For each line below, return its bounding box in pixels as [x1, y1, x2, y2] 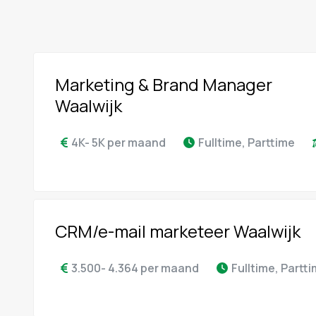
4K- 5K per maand [71, 135, 166, 150]
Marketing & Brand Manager [54, 73, 272, 96]
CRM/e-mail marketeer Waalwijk [54, 219, 300, 243]
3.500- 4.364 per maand [71, 260, 199, 276]
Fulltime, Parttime [197, 135, 295, 150]
